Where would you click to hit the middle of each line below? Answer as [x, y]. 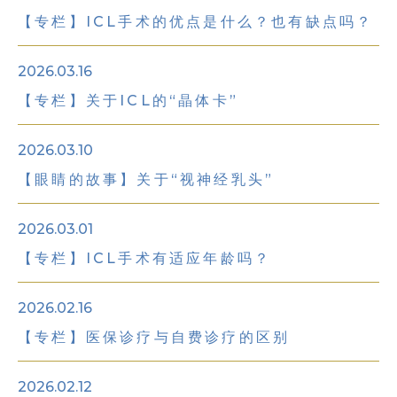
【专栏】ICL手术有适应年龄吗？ [145, 258]
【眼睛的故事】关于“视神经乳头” [146, 179]
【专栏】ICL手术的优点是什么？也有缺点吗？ [196, 22]
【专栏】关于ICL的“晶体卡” [128, 101]
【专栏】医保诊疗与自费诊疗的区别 [154, 337]
